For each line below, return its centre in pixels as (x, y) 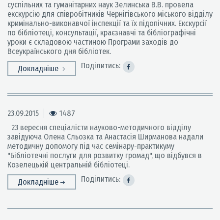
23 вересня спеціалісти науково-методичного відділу (99, 127)
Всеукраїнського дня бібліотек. (59, 51)
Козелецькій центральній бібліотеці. (69, 165)
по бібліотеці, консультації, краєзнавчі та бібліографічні (102, 33)
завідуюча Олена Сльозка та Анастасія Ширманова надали (105, 137)
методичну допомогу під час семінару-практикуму (91, 146)
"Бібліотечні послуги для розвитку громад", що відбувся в (106, 155)
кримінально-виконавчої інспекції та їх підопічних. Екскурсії (107, 23)
